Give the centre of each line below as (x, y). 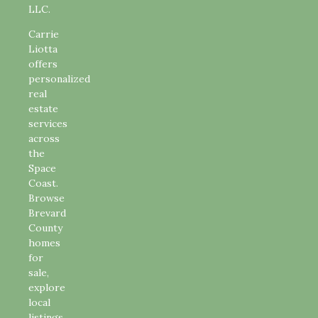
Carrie (44, 34)
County (45, 228)
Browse (46, 198)
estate (43, 109)
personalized (59, 79)
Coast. (43, 183)
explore (47, 288)
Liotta (43, 49)
